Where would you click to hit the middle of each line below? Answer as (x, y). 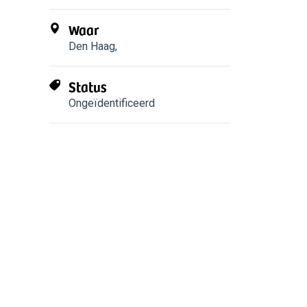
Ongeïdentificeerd (112, 103)
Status (88, 86)
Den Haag (92, 46)
